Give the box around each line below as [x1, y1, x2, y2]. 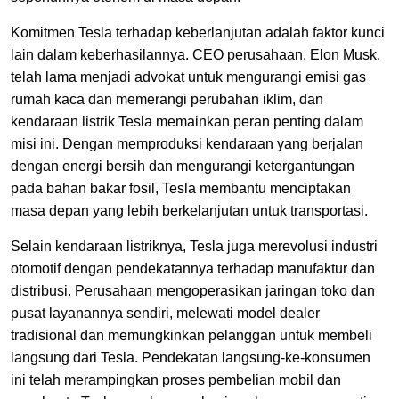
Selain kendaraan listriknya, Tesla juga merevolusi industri [11, 239, 378, 254]
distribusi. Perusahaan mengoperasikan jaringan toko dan [11, 283, 375, 298]
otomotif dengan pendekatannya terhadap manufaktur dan [11, 261, 375, 276]
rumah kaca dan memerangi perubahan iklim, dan [11, 92, 323, 107]
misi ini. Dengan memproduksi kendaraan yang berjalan [11, 136, 363, 151]
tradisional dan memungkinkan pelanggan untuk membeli [11, 328, 372, 343]
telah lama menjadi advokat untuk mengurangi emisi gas [11, 69, 366, 85]
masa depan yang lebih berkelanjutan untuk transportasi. [11, 203, 368, 218]
